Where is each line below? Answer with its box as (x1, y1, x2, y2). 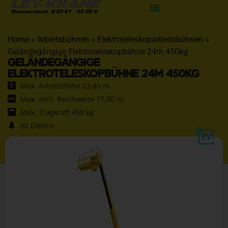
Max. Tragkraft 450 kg (20, 107, 94, 117)
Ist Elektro (20, 120, 54, 130)
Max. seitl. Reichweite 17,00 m (20, 94, 123, 104)
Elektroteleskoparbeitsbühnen (97, 34, 203, 44)
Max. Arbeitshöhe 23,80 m (20, 80, 109, 91)
